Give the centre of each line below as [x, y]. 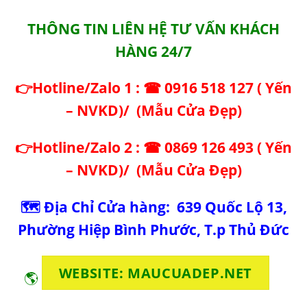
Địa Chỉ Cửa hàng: [110, 207]
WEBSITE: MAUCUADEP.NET [156, 272]
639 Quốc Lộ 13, [232, 207]
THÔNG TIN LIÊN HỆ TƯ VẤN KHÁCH [153, 28]
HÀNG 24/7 [153, 51]
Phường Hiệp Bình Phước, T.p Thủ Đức [153, 229]
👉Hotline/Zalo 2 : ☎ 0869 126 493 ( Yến [153, 148]
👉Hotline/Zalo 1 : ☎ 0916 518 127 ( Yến [153, 88]
